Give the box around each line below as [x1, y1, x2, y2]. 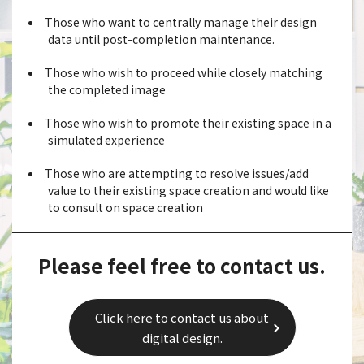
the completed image [48, 80, 166, 97]
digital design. [141, 328, 223, 346]
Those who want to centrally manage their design [45, 13, 317, 30]
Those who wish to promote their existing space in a [45, 114, 331, 131]
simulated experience [48, 131, 165, 148]
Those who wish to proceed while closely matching [45, 63, 323, 80]
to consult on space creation [48, 198, 203, 215]
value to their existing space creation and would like [48, 181, 329, 198]
